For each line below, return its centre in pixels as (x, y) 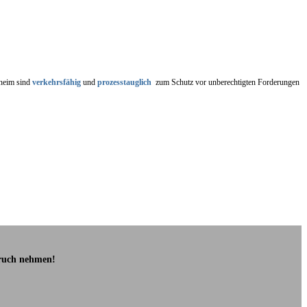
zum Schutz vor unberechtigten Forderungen (225, 82)
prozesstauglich (124, 82)
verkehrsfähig (57, 82)
